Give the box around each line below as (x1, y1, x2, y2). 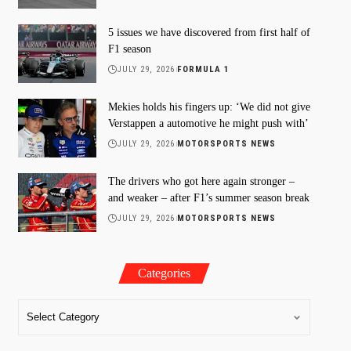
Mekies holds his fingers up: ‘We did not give (107, 100, 310, 113)
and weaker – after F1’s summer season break (107, 191, 309, 204)
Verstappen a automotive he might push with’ (107, 117, 309, 129)
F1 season (107, 42, 151, 55)
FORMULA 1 (177, 63, 230, 74)
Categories (137, 266, 190, 280)
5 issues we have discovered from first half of (107, 26, 310, 38)
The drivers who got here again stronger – (107, 175, 295, 187)
